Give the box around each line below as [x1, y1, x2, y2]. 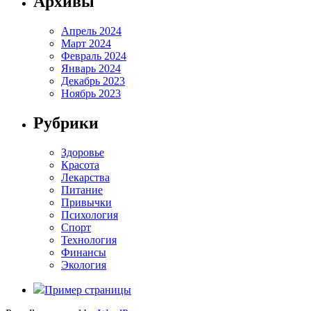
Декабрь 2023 [61, 75, 125, 87]
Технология [61, 234, 117, 246]
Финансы [61, 246, 106, 258]
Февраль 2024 [61, 50, 126, 62]
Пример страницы [44, 284, 131, 296]
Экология [61, 259, 106, 271]
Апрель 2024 [61, 25, 121, 37]
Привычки [61, 196, 112, 208]
